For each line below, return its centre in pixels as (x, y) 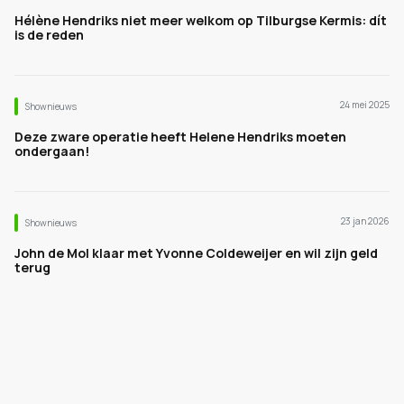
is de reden (49, 35)
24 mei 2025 (365, 105)
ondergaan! (52, 151)
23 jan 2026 (365, 221)
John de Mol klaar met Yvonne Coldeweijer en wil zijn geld (196, 253)
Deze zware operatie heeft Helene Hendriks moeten (180, 137)
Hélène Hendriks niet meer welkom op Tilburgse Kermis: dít (201, 20)
